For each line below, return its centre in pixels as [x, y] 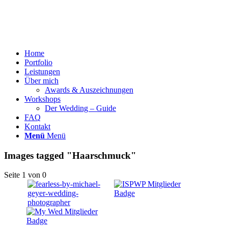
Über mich [41, 81]
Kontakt [37, 126]
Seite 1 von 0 [25, 175]
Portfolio [38, 62]
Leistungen [42, 72]
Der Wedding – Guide [80, 108]
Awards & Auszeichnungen [89, 90]
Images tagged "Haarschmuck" [70, 155]
